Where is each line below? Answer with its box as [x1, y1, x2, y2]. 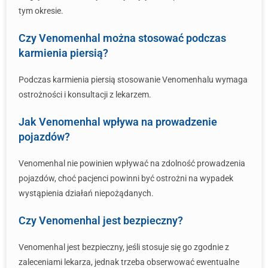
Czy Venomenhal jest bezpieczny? [19, 214, 183, 227]
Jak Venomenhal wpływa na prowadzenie [19, 115, 217, 128]
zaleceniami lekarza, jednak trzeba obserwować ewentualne [19, 257, 239, 267]
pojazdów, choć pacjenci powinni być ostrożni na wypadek [19, 173, 233, 183]
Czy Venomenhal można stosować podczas [19, 32, 226, 44]
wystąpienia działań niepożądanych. [19, 188, 154, 198]
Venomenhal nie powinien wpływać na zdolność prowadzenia [19, 159, 245, 168]
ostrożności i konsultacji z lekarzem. [19, 90, 151, 99]
